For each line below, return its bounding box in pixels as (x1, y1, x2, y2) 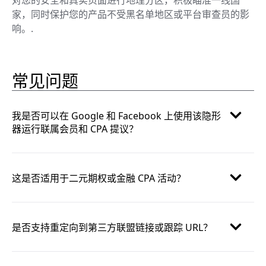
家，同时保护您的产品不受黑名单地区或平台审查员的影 (12, 7, 249, 21)
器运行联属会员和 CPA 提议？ (12, 122, 138, 135)
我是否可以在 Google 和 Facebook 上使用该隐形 (12, 109, 221, 122)
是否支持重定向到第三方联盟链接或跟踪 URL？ (12, 220, 213, 234)
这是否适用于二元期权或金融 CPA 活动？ (12, 171, 186, 185)
